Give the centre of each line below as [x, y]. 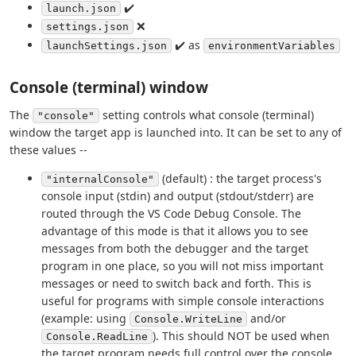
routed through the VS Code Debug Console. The [171, 213]
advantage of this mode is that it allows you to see [175, 230]
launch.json [81, 8]
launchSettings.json [106, 45]
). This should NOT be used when [241, 335]
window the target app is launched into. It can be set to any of [176, 132]
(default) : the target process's [240, 178]
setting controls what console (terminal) [207, 114]
